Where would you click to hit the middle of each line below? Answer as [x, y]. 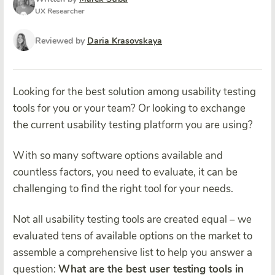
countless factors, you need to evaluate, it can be [125, 172]
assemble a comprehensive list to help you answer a [133, 253]
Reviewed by [61, 41]
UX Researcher [60, 11]
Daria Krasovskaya [125, 41]
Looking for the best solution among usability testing [134, 92]
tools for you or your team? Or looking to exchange [129, 108]
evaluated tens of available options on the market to [133, 236]
